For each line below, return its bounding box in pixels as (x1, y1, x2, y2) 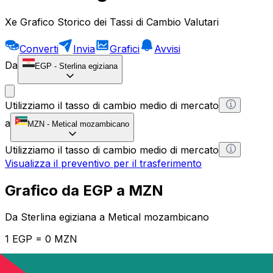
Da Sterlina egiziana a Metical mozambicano (5, 211, 209, 224)
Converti (19, 42, 58, 55)
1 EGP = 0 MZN (5, 233, 77, 246)
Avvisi (154, 42, 180, 55)
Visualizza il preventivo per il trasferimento (5, 157, 202, 169)
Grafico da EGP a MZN (5, 181, 163, 199)
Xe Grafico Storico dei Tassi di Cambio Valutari (5, 15, 219, 28)
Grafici (110, 42, 140, 55)
